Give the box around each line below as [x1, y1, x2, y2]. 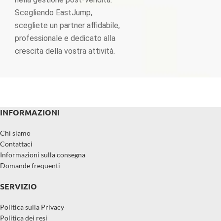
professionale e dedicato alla [15, 34, 115, 43]
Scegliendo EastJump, [15, 8, 92, 17]
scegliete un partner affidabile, [15, 21, 120, 30]
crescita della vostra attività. [15, 46, 115, 56]
